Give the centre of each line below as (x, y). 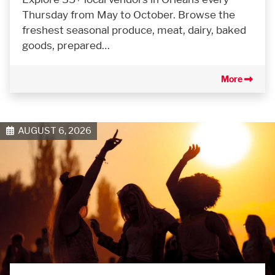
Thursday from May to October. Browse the (129, 15)
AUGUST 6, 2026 (52, 131)
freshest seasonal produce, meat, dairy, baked (134, 30)
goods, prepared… (66, 45)
